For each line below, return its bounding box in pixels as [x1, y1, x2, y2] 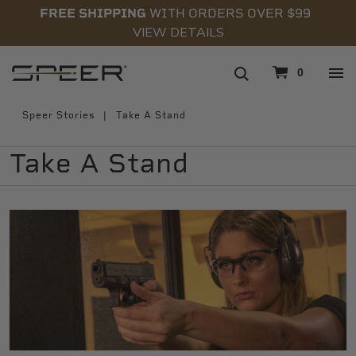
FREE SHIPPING [39, 6, 146, 21]
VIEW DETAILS [132, 24, 224, 41]
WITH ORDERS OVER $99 [145, 6, 317, 21]
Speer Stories [22, 110, 95, 121]
